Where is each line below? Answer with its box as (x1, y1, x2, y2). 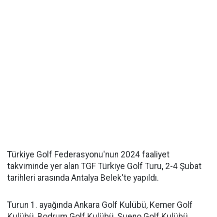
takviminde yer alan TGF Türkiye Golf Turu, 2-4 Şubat (7, 161, 201, 171)
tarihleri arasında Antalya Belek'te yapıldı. (7, 173, 159, 183)
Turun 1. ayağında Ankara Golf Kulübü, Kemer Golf (7, 200, 193, 210)
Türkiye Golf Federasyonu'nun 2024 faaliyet (7, 150, 170, 159)
